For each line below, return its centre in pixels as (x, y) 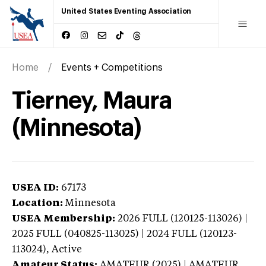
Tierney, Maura (92, 101)
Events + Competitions (112, 67)
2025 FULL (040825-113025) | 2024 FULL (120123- (124, 234)
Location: (37, 203)
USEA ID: (35, 188)
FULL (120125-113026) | (195, 219)
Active (67, 250)
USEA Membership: (64, 219)
